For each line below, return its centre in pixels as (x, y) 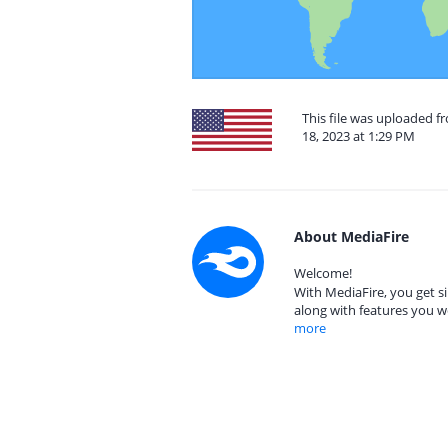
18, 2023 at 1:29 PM (358, 136)
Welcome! (323, 273)
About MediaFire (351, 236)
